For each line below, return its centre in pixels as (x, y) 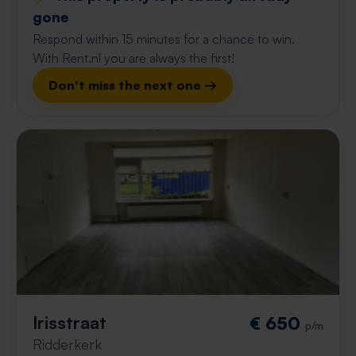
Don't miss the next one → (133, 85)
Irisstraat (70, 322)
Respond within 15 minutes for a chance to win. (164, 39)
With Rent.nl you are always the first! (133, 58)
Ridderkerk (67, 344)
